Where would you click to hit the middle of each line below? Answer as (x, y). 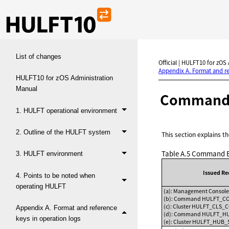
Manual (26, 89)
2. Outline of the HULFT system (63, 132)
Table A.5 (177, 153)
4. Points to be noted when (55, 175)
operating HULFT (41, 186)
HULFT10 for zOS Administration (64, 78)
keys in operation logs (48, 219)
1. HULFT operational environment (66, 110)
